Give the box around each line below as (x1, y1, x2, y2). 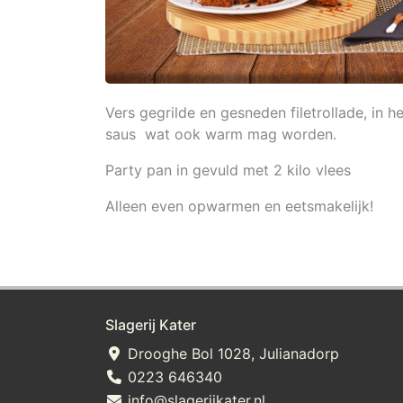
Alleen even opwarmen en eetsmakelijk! (105, 197, 373, 216)
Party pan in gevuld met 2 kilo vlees (105, 161, 355, 180)
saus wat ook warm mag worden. (105, 125, 341, 144)
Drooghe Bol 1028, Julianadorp (123, 345, 339, 363)
